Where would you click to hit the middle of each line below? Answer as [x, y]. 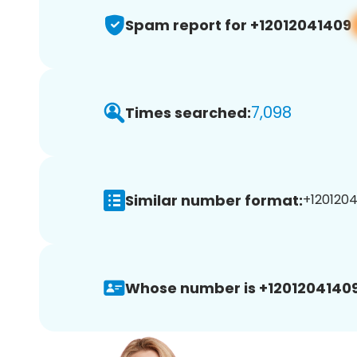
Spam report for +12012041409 [238, 25]
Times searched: [188, 112]
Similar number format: [214, 200]
